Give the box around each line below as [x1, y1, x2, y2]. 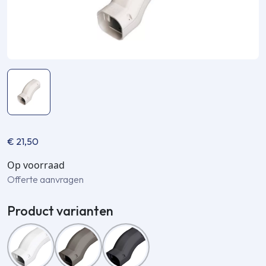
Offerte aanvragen [7, 173, 84, 185]
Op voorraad [7, 158, 65, 172]
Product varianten [7, 202, 113, 219]
